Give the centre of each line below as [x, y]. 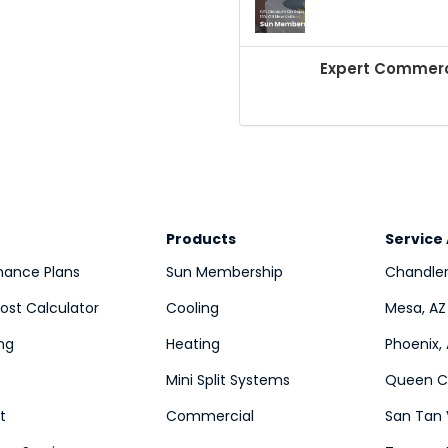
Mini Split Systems [227, 380]
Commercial [209, 416]
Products [200, 239]
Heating [192, 344]
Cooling [192, 308]
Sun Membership [224, 272]
